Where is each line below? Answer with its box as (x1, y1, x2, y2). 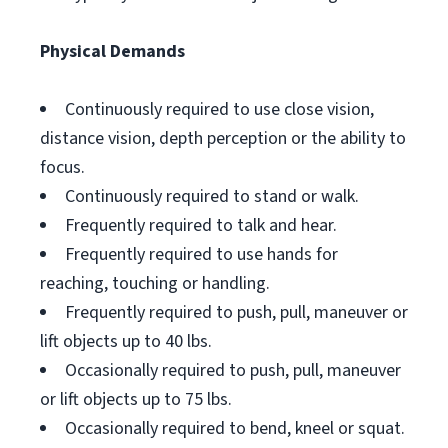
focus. (40, 155, 85, 180)
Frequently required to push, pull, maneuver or (65, 300, 408, 325)
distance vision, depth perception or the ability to (40, 126, 406, 151)
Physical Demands (40, 39, 185, 64)
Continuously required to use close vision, (65, 97, 374, 122)
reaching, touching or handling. (40, 271, 270, 296)
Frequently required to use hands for (65, 242, 338, 267)
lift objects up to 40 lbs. (40, 329, 212, 354)
